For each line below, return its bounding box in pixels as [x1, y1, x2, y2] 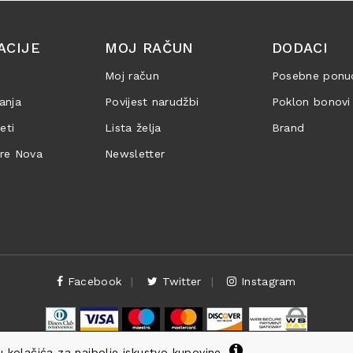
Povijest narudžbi [105, 95, 199, 108]
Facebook [63, 275, 122, 288]
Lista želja [105, 121, 162, 134]
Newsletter [105, 147, 165, 160]
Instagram [236, 275, 296, 288]
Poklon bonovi [271, 95, 351, 108]
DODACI [271, 39, 329, 56]
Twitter [158, 275, 202, 288]
